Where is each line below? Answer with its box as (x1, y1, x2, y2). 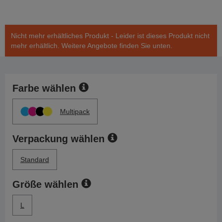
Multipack (60, 108, 90, 116)
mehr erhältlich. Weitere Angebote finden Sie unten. (11, 42, 172, 50)
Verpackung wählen (12, 133, 105, 145)
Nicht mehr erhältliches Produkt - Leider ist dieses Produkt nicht (11, 32, 210, 40)
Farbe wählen (12, 83, 76, 94)
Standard (20, 156, 49, 164)
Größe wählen (12, 179, 78, 190)
